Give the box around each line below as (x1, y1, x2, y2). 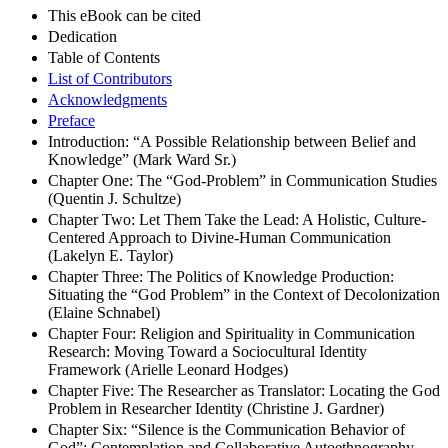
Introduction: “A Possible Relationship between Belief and (48, 132, 416, 150)
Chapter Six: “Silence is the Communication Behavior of (48, 420, 405, 438)
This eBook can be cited (48, 6, 201, 24)
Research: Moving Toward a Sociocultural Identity (48, 342, 367, 360)
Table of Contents (48, 48, 160, 66)
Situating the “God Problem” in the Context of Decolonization (48, 285, 440, 303)
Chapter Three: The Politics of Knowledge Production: (48, 267, 394, 285)
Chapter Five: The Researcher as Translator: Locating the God (48, 381, 440, 399)
